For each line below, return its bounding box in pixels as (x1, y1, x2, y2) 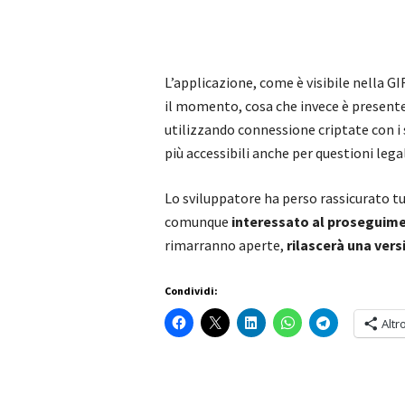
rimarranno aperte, (165, 236, 287, 254)
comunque (165, 212, 231, 231)
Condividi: (165, 284, 218, 297)
